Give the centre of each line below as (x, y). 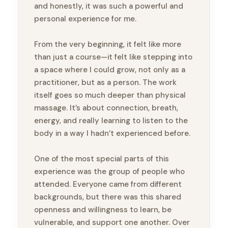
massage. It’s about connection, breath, (106, 108)
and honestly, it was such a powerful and (109, 6)
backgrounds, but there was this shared (108, 197)
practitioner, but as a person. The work (105, 83)
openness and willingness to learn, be (103, 210)
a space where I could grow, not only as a (110, 70)
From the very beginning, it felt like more (108, 45)
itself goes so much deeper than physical (110, 95)
